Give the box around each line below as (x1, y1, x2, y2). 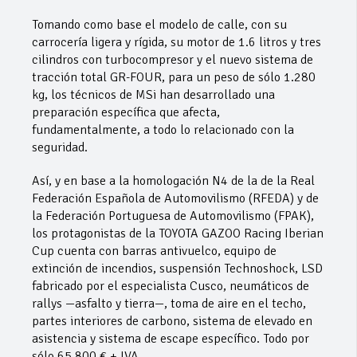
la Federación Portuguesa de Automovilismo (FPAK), (32, 208, 314, 224)
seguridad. (32, 139, 88, 155)
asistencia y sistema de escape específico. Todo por (32, 331, 309, 347)
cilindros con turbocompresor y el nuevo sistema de (32, 52, 313, 68)
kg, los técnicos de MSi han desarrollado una (32, 87, 275, 103)
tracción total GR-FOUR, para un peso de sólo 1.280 (32, 69, 316, 85)
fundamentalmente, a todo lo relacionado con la (32, 122, 294, 138)
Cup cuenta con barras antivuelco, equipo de (32, 243, 277, 259)
